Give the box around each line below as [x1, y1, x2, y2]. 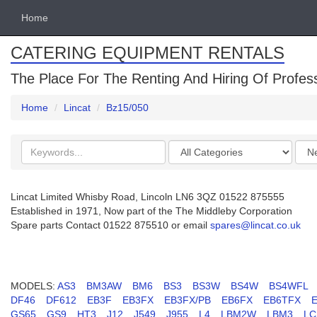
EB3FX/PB [164, 294, 211, 306]
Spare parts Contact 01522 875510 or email [11, 219, 210, 231]
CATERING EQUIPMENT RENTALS [11, 43, 284, 62]
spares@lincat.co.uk [210, 219, 301, 231]
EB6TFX [263, 294, 301, 306]
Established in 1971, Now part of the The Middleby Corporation [11, 205, 292, 217]
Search [21, 141, 54, 152]
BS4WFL [269, 280, 308, 292]
